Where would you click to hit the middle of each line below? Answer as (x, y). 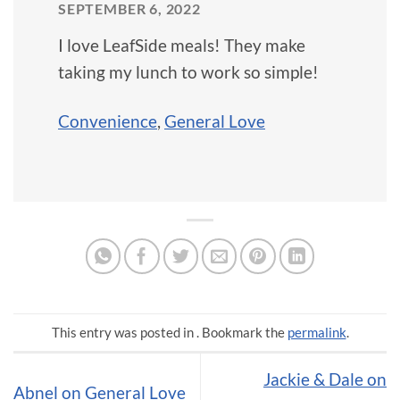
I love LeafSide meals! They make (182, 45)
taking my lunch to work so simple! (188, 71)
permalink (317, 332)
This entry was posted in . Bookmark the (169, 332)
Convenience (108, 121)
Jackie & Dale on (325, 379)
